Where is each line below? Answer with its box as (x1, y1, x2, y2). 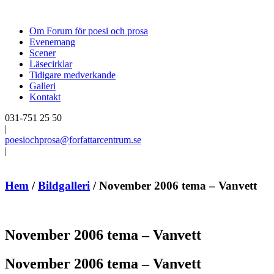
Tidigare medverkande (29, 70, 116, 80)
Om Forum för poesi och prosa (29, 26, 148, 36)
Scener (29, 48, 56, 58)
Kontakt (29, 92, 61, 102)
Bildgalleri (38, 179, 90, 192)
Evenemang (29, 37, 75, 47)
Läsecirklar (29, 59, 72, 69)
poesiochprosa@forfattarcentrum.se (5, 135, 141, 145)
